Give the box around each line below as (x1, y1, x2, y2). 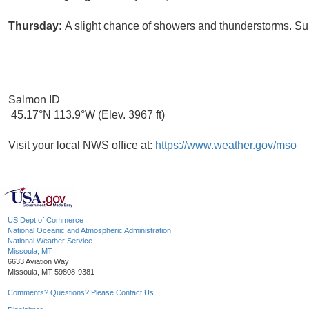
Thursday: (8, 20, 65, 32)
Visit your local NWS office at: (8, 139, 155, 152)
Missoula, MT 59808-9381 (8, 268, 94, 277)
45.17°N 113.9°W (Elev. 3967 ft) (8, 109, 165, 121)
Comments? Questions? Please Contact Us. (8, 288, 156, 297)
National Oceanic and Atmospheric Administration (8, 226, 171, 235)
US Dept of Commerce (8, 216, 83, 225)
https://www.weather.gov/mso (155, 139, 297, 152)
